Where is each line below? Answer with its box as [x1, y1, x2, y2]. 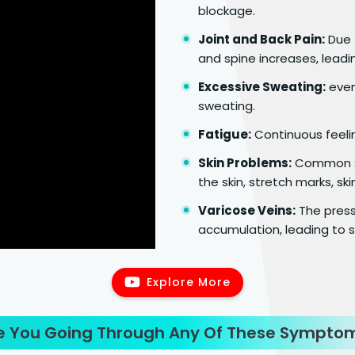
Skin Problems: [198, 154, 292, 171]
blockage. [198, 2, 255, 19]
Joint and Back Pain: [198, 30, 325, 48]
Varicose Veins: [198, 201, 296, 219]
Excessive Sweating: [198, 78, 326, 95]
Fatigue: [198, 125, 251, 143]
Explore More [147, 273, 231, 290]
